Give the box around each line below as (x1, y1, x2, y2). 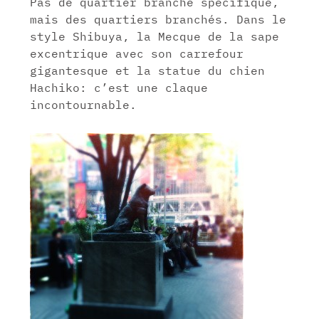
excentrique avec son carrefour (30, 46, 244, 61)
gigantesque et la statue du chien (30, 63, 266, 78)
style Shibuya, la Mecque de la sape (30, 28, 280, 43)
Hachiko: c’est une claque (30, 80, 209, 95)
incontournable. (30, 97, 137, 112)
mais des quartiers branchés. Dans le (30, 11, 287, 26)
